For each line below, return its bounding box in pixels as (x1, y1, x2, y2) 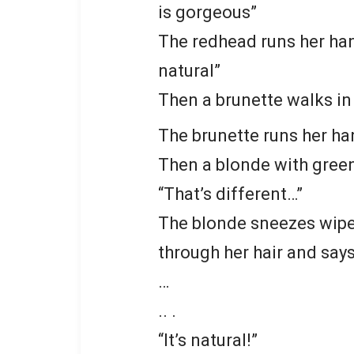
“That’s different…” (158, 184, 303, 204)
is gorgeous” (158, 2, 257, 22)
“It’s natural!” (158, 330, 258, 350)
